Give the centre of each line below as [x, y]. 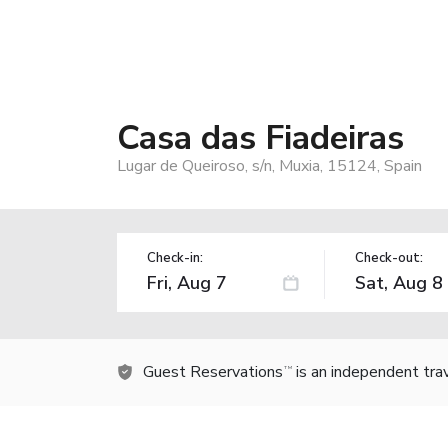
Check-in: [175, 257]
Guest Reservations [213, 371]
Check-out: [388, 257]
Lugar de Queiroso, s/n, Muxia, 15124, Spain [269, 165]
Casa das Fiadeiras [260, 137]
